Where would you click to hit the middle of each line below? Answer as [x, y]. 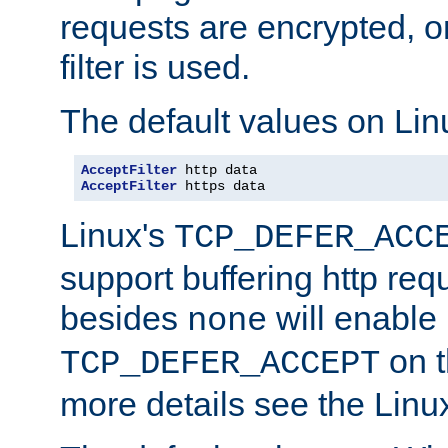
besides [123, 317]
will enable [352, 317]
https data [221, 185]
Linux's [117, 234]
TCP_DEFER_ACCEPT [220, 363]
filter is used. [155, 66]
